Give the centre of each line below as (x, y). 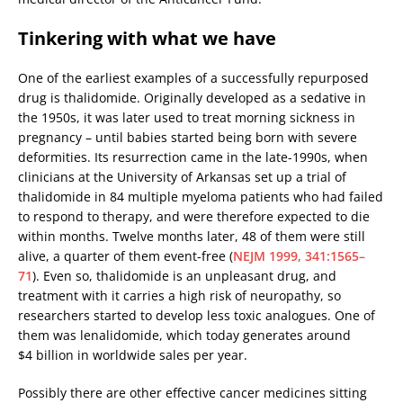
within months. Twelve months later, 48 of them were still (192, 236)
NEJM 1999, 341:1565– (299, 255)
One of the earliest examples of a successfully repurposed (193, 77)
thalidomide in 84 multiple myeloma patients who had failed (201, 196)
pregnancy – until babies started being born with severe (188, 137)
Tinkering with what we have (147, 38)
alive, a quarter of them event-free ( (125, 255)
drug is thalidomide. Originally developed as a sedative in (192, 97)
